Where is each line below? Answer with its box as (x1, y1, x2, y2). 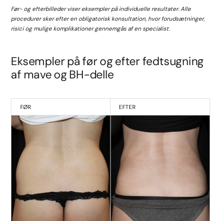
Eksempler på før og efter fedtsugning (11, 53, 204, 69)
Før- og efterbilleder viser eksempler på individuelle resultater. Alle (11, 5, 191, 13)
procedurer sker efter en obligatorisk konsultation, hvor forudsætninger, (11, 15, 205, 23)
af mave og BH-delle (11, 67, 114, 82)
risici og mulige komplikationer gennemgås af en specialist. (11, 25, 170, 33)
